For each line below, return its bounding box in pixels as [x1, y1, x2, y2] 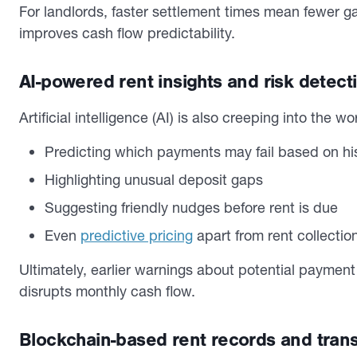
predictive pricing [80, 226, 193, 245]
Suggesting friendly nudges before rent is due [45, 198, 338, 217]
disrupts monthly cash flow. [19, 281, 195, 300]
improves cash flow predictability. [19, 23, 235, 42]
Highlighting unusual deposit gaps [45, 170, 263, 189]
